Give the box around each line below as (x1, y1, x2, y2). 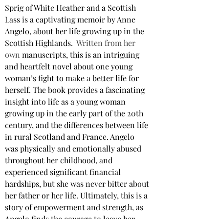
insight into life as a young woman (5, 96, 128, 107)
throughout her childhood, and (5, 155, 114, 165)
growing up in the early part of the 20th (5, 108, 145, 118)
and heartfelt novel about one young (5, 61, 134, 71)
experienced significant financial (5, 167, 123, 177)
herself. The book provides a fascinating (5, 85, 147, 95)
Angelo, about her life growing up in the (5, 26, 146, 36)
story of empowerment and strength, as (5, 202, 145, 212)
